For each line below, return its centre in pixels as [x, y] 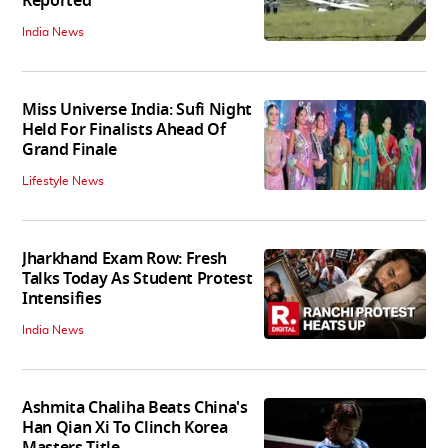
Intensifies [62, 298]
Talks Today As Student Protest [137, 278]
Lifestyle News [63, 180]
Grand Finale [70, 149]
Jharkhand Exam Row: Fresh [124, 258]
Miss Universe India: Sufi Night [137, 109]
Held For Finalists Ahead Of [124, 129]
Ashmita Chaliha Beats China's [135, 407]
